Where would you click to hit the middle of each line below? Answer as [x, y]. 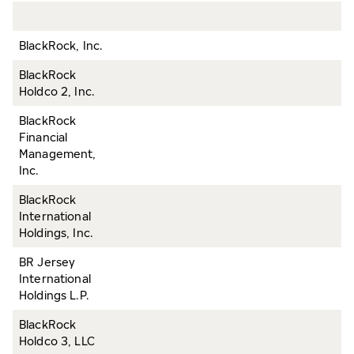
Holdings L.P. [54, 295]
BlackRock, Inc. [61, 45]
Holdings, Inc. [56, 233]
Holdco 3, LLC [57, 341]
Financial [43, 137]
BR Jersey [47, 262]
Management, [58, 154]
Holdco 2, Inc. [57, 91]
